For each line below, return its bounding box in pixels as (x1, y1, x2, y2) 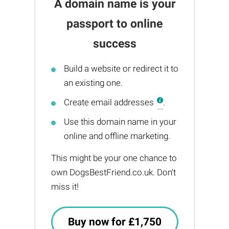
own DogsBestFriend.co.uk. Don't (51, 167, 176, 177)
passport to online (66, 17, 163, 31)
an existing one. (63, 78, 123, 88)
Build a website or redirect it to (63, 63, 178, 74)
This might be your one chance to (51, 153, 177, 163)
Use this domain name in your (63, 117, 176, 127)
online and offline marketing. (63, 131, 170, 141)
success (93, 37, 136, 51)
